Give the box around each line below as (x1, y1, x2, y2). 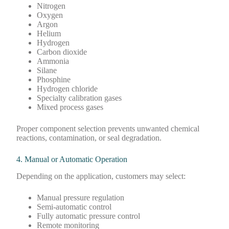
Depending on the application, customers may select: (16, 171, 186, 180)
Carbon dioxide (37, 47, 87, 56)
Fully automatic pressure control (37, 211, 141, 220)
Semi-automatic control (37, 202, 112, 211)
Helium (37, 29, 61, 38)
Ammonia (37, 56, 70, 65)
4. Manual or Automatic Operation (16, 154, 128, 164)
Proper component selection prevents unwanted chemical (16, 124, 200, 133)
